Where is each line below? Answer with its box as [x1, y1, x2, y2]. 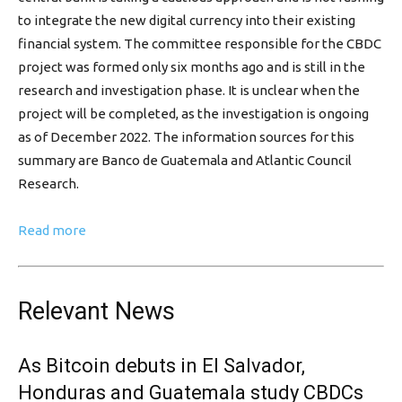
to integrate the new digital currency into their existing [18, 13, 355, 28]
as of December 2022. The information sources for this [18, 129, 354, 144]
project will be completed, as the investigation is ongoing [18, 106, 369, 121]
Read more [18, 223, 86, 238]
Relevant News [18, 297, 175, 326]
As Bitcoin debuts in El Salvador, [18, 354, 305, 377]
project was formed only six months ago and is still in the [18, 59, 365, 74]
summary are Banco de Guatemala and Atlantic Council [18, 153, 352, 168]
